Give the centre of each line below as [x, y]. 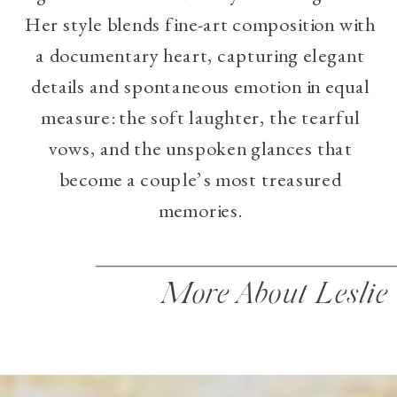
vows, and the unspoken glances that [200, 148]
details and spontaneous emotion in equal [201, 86]
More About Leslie [274, 295]
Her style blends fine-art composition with [201, 24]
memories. [200, 210]
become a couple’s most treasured [200, 179]
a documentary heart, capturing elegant [200, 55]
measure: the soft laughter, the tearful [200, 117]
